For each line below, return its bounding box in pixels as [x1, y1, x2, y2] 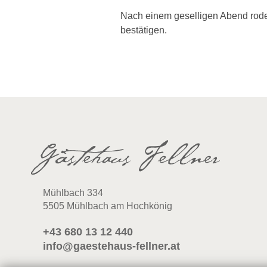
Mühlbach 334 [43, 187, 103, 198]
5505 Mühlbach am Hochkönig [43, 200, 172, 211]
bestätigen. [120, 24, 167, 35]
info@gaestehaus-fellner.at [43, 240, 180, 252]
